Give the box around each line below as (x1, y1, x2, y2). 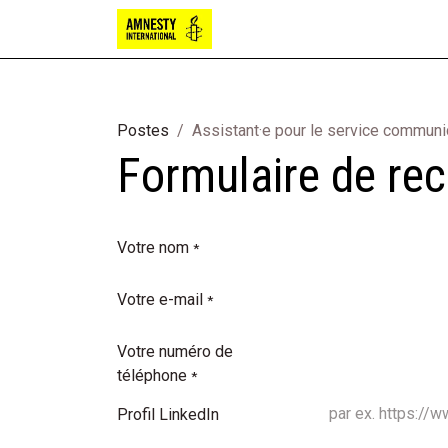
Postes (117, 121, 169, 140)
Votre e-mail (117, 290, 203, 309)
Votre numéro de (117, 342, 233, 361)
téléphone (117, 366, 187, 385)
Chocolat (318, 19, 380, 38)
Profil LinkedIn (117, 405, 219, 424)
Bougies (244, 19, 303, 38)
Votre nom (117, 238, 189, 257)
